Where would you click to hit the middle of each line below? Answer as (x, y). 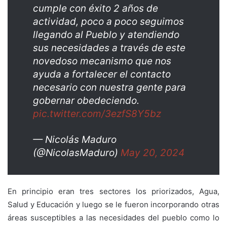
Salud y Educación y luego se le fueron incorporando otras (113, 204)
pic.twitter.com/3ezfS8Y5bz (97, 113)
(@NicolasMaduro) (77, 153)
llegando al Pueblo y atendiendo (106, 34)
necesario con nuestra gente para (109, 87)
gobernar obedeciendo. (86, 100)
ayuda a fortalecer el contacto (102, 74)
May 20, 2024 (153, 153)
